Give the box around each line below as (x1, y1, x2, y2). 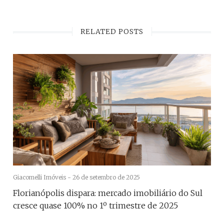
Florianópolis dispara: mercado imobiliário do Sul (13, 187, 202, 198)
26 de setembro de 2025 (72, 173, 140, 181)
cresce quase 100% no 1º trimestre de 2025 (13, 200, 178, 210)
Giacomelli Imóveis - (13, 173, 72, 181)
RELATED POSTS (80, 27, 143, 36)
